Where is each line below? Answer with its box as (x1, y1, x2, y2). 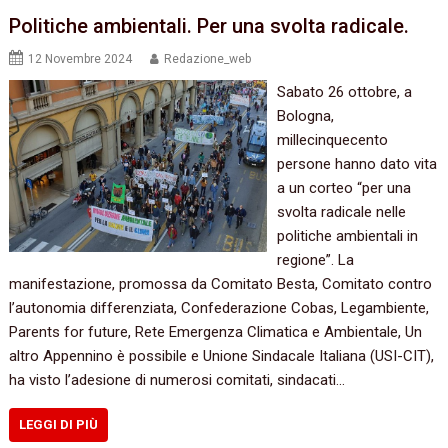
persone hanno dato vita (276, 155, 437, 174)
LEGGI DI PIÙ (19, 417, 99, 433)
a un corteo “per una (276, 179, 411, 198)
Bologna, (276, 107, 334, 126)
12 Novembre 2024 (28, 52, 133, 67)
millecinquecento (276, 131, 388, 150)
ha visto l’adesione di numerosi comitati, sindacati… (9, 371, 346, 390)
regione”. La (276, 251, 354, 270)
